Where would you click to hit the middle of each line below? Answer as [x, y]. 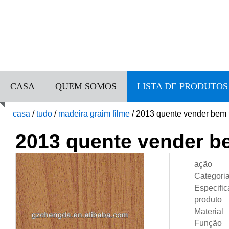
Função [208, 223]
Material [209, 211]
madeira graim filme [94, 114]
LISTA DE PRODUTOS [182, 86]
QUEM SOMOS [86, 86]
